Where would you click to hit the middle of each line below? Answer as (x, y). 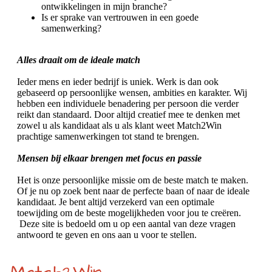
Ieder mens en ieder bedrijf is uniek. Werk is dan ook (118, 81)
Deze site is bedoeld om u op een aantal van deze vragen (126, 223)
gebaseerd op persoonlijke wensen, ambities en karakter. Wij (132, 92)
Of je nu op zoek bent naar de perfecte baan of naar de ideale (133, 191)
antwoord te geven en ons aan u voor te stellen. (107, 234)
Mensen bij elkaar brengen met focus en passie (109, 158)
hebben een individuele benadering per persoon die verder (128, 103)
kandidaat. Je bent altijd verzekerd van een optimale (116, 202)
